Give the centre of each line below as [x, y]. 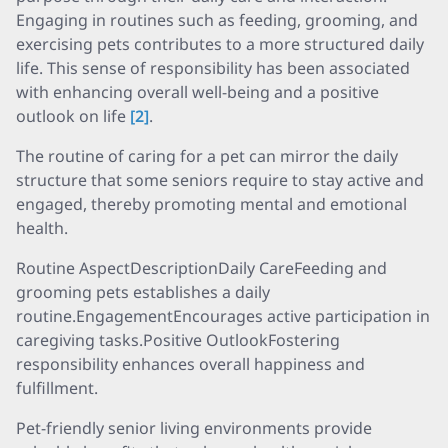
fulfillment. [57, 388]
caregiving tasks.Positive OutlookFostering [178, 340]
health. [42, 228]
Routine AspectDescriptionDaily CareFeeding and [201, 268]
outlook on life [73, 116]
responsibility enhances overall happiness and [190, 364]
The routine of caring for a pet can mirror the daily [207, 156]
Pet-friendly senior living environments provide [194, 428]
